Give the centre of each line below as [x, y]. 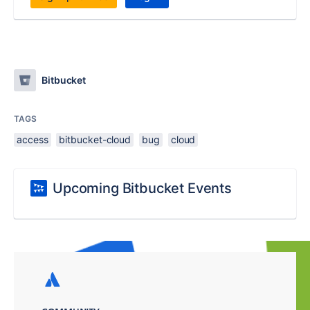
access [33, 139]
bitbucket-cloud [95, 139]
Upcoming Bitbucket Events [142, 188]
